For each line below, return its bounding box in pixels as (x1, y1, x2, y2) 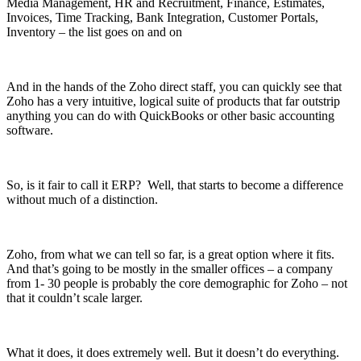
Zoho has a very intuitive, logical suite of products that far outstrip (6, 93, 340, 108)
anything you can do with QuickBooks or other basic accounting (6, 108, 334, 122)
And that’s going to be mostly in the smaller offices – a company (6, 261, 333, 276)
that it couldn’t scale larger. (6, 290, 143, 305)
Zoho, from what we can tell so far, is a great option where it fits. (6, 247, 334, 261)
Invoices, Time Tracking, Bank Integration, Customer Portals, (6, 10, 318, 24)
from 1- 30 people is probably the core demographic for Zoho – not (6, 276, 347, 290)
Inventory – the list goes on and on (6, 24, 182, 39)
